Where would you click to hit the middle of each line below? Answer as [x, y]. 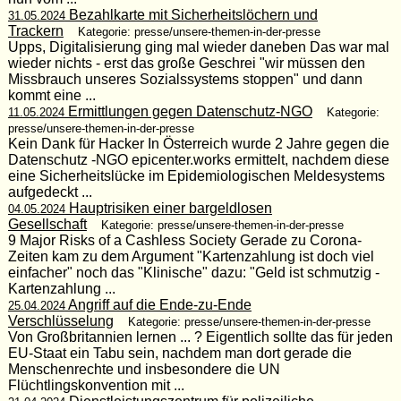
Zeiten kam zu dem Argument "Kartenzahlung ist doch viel [191, 256]
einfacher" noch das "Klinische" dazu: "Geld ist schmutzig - [193, 272]
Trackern [35, 30]
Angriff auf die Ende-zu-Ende [158, 304]
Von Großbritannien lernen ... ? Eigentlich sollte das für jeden [200, 337]
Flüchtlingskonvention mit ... [96, 385]
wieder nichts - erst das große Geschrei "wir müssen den [186, 63]
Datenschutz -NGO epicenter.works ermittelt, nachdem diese [198, 159]
